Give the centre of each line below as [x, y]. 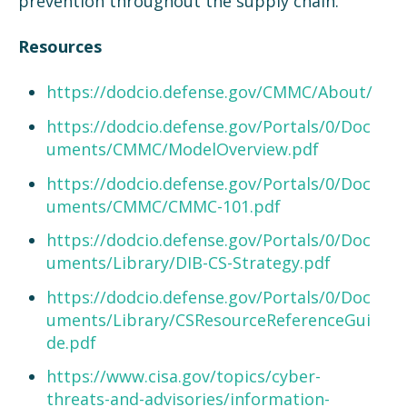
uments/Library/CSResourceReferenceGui [208, 319]
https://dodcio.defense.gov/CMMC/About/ [209, 92]
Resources [60, 47]
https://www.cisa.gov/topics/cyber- [183, 377]
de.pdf [71, 342]
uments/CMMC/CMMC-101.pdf [163, 206]
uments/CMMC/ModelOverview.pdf [182, 149]
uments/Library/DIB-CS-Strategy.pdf [188, 263]
